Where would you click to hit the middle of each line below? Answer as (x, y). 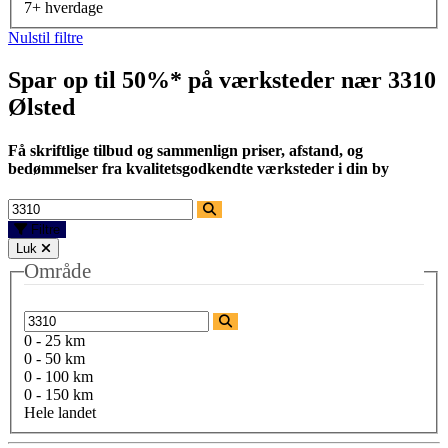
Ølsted (41, 106)
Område (57, 271)
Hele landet (60, 412)
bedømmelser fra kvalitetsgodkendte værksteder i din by (198, 169)
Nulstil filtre (45, 37)
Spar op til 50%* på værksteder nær (198, 79)
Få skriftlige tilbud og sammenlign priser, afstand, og (185, 151)
